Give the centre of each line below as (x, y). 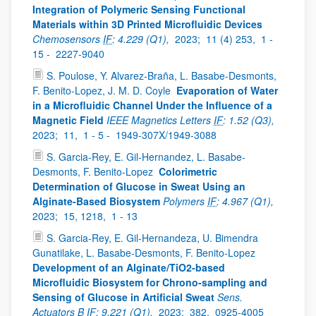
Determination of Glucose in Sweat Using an (139, 186)
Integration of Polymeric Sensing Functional (139, 9)
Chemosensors (68, 39)
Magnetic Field (68, 120)
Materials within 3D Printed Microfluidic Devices (147, 24)
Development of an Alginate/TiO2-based (129, 267)
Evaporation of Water (227, 90)
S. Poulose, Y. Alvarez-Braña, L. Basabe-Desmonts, (162, 75)
